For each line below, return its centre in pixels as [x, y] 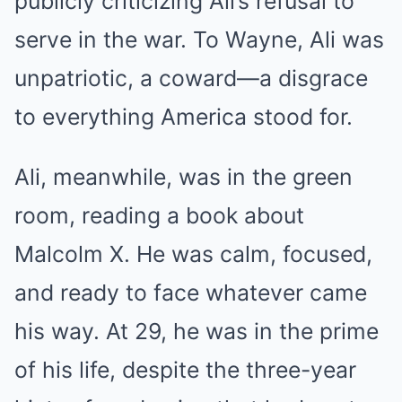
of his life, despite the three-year [185, 369]
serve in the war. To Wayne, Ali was [199, 39]
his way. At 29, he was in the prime [197, 331]
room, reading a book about [159, 215]
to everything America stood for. [184, 116]
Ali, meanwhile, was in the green [184, 176]
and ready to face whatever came [191, 292]
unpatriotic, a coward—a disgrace [191, 78]
